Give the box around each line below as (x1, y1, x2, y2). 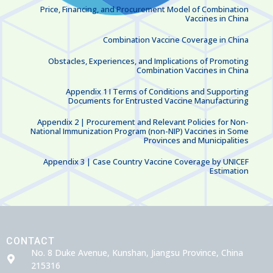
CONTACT (6, 235, 55, 247)
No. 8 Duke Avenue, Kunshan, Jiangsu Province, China (31, 246, 243, 258)
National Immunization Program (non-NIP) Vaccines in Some (30, 125, 249, 136)
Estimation (210, 165, 249, 176)
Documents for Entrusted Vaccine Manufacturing (68, 94, 249, 106)
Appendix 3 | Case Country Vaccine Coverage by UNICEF (43, 155, 249, 167)
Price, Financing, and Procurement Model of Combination (40, 3, 249, 15)
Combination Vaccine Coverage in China (103, 34, 249, 45)
